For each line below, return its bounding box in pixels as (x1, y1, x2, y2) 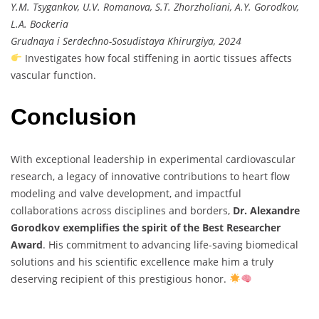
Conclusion (11, 104, 137, 130)
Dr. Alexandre (233, 203, 300, 217)
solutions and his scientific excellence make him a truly (11, 254, 273, 268)
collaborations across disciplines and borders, (11, 203, 233, 217)
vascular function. (11, 68, 96, 82)
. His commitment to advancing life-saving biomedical (43, 237, 298, 251)
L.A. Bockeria (11, 16, 68, 31)
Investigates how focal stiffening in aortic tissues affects (21, 51, 292, 65)
